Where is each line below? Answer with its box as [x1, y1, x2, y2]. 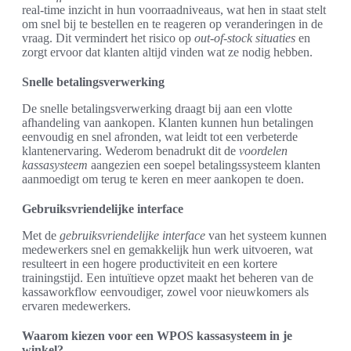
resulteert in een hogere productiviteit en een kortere [22, 256, 277, 270]
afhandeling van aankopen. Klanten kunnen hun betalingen [22, 115, 313, 129]
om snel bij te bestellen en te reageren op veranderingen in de [22, 16, 323, 31]
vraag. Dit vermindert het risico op [22, 31, 194, 45]
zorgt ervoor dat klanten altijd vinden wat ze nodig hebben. [22, 45, 313, 59]
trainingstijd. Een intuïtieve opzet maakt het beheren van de [22, 270, 313, 284]
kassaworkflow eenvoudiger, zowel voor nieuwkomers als [22, 284, 309, 299]
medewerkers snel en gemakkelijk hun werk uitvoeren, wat [22, 242, 313, 256]
